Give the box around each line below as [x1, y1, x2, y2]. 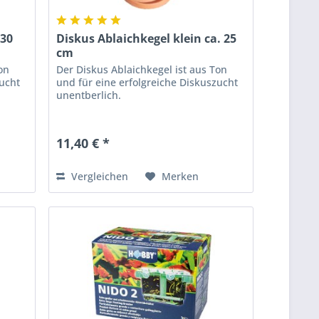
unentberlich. [56, 88, 122, 103]
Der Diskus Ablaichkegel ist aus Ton [56, 63, 228, 77]
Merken [162, 169, 199, 184]
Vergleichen [68, 169, 129, 184]
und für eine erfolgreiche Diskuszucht [56, 75, 239, 90]
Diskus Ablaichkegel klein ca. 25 [56, 31, 237, 47]
